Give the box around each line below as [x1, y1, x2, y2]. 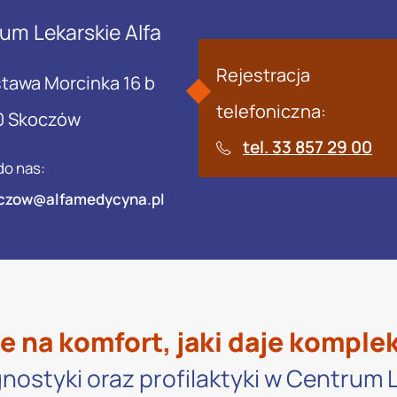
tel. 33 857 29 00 [243, 135, 372, 159]
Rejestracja [216, 62, 310, 87]
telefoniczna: [216, 98, 326, 123]
